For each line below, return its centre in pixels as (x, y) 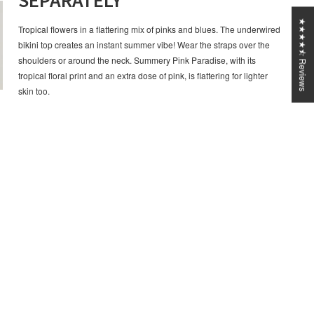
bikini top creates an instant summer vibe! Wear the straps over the (144, 45)
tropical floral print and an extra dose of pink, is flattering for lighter (143, 76)
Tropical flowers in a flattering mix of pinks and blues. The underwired (149, 29)
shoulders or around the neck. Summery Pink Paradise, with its (137, 60)
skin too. (34, 91)
